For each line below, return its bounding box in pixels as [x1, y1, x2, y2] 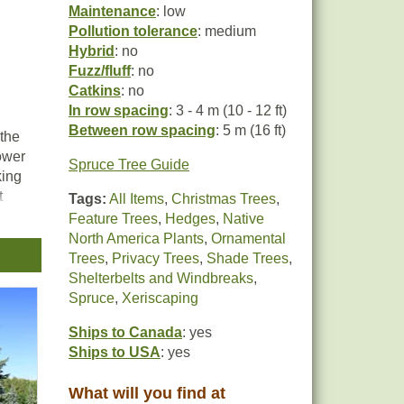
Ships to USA [69, 344, 161, 360]
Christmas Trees [171, 191, 276, 207]
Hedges [165, 211, 216, 226]
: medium [197, 23, 256, 39]
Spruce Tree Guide [69, 157, 189, 172]
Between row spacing [69, 123, 216, 138]
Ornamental [211, 231, 286, 246]
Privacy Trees [112, 251, 199, 266]
